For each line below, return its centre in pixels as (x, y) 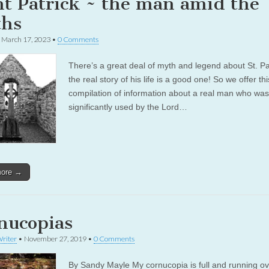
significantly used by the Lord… (128, 107)
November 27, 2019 (55, 239)
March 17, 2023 (26, 39)
